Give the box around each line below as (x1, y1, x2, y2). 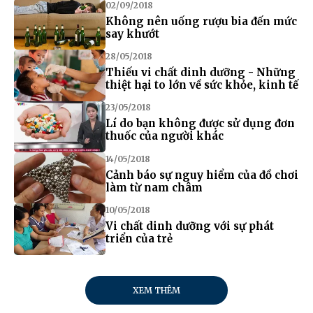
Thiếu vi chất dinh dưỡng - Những (105, 65, 296, 79)
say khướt (105, 27, 159, 41)
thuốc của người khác (105, 129, 224, 143)
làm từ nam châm (105, 180, 203, 194)
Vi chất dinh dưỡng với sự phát (105, 219, 274, 233)
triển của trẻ (105, 232, 173, 246)
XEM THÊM (133, 284, 180, 296)
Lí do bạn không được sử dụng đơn (105, 117, 295, 131)
